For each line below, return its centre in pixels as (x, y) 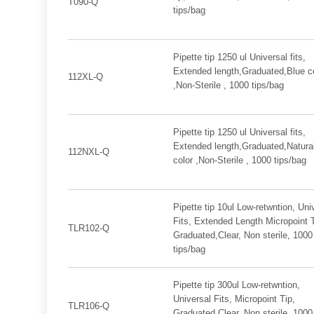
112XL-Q (86, 77)
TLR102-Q (89, 228)
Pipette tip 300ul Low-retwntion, (236, 285)
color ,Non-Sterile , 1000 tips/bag (239, 160)
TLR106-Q (89, 306)
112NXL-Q (89, 152)
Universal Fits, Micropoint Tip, (234, 299)
